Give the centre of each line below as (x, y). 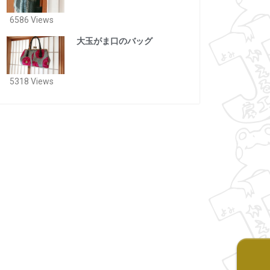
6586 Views (31, 20)
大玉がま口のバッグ (114, 41)
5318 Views (31, 82)
